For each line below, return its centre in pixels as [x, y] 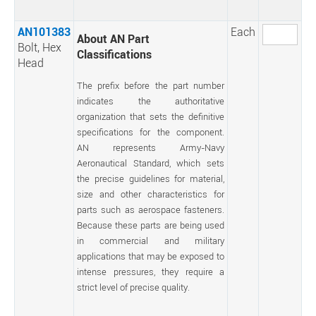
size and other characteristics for [151, 194]
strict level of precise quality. [133, 287]
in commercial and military [151, 241]
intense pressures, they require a [151, 272]
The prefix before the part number [151, 85]
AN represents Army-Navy [151, 147]
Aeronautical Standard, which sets [151, 163]
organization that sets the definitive [151, 116]
